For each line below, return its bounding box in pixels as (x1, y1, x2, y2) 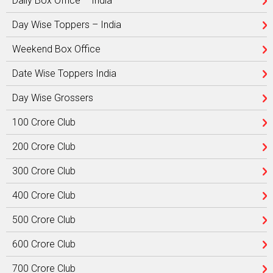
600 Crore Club (12, 238, 76, 250)
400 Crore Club (12, 190, 76, 201)
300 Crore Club (12, 165, 76, 177)
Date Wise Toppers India (12, 68, 116, 79)
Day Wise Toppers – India (12, 19, 121, 30)
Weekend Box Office (12, 43, 101, 55)
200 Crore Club (12, 141, 76, 152)
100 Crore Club (12, 116, 76, 128)
